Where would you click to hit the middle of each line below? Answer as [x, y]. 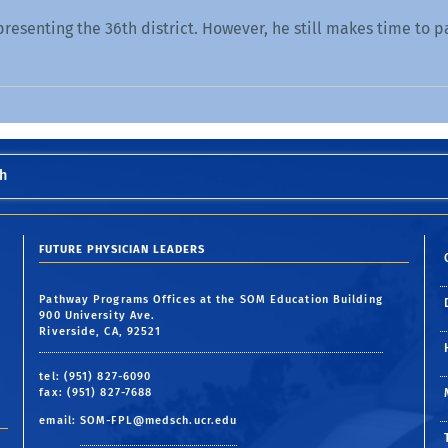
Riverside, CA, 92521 [100, 331]
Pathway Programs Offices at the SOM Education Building [211, 299]
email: [60, 420]
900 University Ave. [97, 315]
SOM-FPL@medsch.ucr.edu [159, 420]
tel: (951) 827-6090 [95, 376]
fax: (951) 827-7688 [96, 392]
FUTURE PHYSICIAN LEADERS [122, 250]
